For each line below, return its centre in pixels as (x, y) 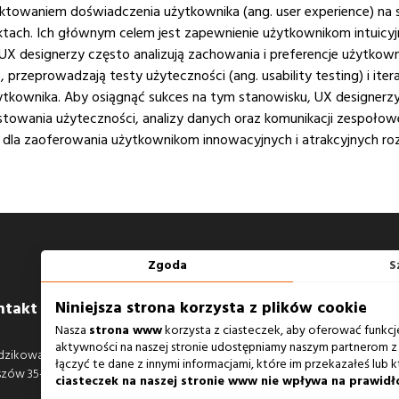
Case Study (254, 378)
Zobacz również (285, 309)
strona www (126, 330)
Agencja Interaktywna (284, 356)
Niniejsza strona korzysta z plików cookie (211, 308)
